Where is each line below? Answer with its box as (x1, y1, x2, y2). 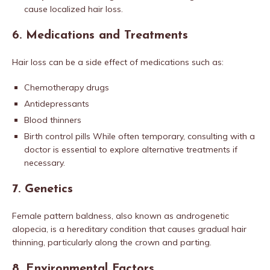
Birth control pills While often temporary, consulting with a (24, 131, 255, 142)
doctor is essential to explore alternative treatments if (24, 144, 237, 155)
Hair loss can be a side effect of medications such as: (12, 57, 224, 68)
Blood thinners (24, 115, 81, 126)
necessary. (24, 157, 65, 169)
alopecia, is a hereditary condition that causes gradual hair (12, 224, 246, 235)
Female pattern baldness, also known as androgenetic (12, 210, 229, 222)
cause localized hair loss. (24, 4, 123, 15)
